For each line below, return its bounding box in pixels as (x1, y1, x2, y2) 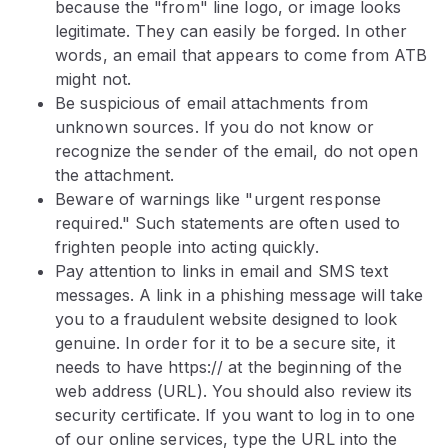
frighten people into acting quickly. (55, 237, 319, 257)
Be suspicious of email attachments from (55, 93, 368, 113)
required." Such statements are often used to (55, 213, 401, 233)
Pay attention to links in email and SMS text (55, 261, 389, 281)
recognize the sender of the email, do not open (55, 141, 418, 161)
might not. (55, 69, 131, 89)
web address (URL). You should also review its (55, 381, 413, 401)
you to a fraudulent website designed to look (55, 309, 398, 329)
